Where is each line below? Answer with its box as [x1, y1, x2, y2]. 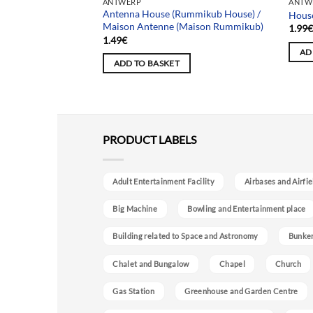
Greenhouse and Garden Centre [184, 286, 298, 296]
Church [275, 259, 302, 268]
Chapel [219, 259, 245, 268]
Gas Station [112, 286, 155, 296]
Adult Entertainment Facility [112, 176, 214, 186]
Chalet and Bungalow [112, 259, 189, 268]
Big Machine [112, 204, 158, 214]
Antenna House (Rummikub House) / [102, 8, 261, 20]
